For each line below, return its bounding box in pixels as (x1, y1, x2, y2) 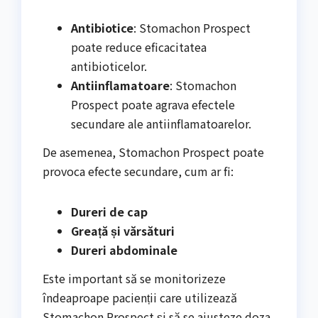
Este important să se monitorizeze (43, 269, 226, 287)
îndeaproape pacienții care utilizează (43, 288, 237, 306)
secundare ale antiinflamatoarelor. (71, 115, 251, 133)
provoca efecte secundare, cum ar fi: (43, 162, 234, 180)
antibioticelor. (71, 57, 147, 75)
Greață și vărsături (71, 221, 175, 239)
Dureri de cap (71, 202, 148, 220)
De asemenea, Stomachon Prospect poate (43, 143, 264, 160)
